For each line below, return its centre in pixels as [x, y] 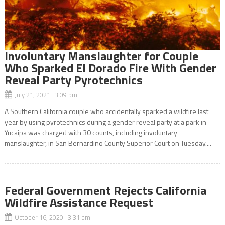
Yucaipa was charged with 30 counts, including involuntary [91, 133]
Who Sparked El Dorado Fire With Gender [110, 68]
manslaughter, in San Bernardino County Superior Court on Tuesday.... [108, 143]
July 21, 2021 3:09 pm [46, 95]
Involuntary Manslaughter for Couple [101, 56]
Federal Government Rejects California [105, 191]
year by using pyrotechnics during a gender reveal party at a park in [105, 122]
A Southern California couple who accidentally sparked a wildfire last [106, 111]
